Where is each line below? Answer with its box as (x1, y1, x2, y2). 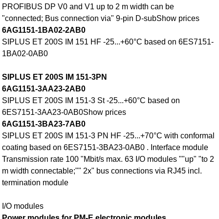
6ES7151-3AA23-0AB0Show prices (2, 108, 127, 117)
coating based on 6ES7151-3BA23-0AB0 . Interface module (2, 143, 209, 152)
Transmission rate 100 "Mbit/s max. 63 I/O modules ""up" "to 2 (2, 155, 215, 164)
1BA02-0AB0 (2, 49, 48, 58)
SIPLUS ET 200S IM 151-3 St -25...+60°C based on (2, 96, 180, 105)
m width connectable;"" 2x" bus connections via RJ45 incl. (2, 167, 202, 175)
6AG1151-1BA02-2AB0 (2, 26, 86, 35)
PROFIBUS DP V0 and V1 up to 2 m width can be (2, 2, 175, 11)
